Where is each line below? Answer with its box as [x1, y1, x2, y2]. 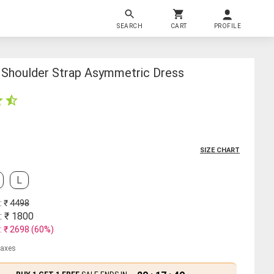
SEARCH [117, 22, 143, 29]
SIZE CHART [200, 146, 240, 154]
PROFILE [213, 22, 242, 29]
